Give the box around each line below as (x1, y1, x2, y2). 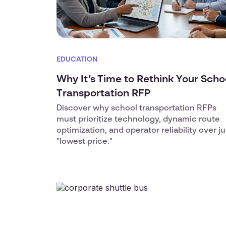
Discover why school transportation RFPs (56, 104, 216, 112)
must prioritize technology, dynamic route (56, 116, 220, 124)
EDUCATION (56, 56, 97, 63)
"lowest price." (56, 138, 112, 146)
